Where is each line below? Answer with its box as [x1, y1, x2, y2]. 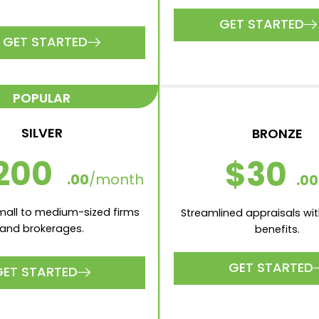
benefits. [255, 222, 300, 237]
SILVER [21, 124, 63, 142]
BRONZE [252, 125, 303, 143]
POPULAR [13, 89, 70, 107]
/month [89, 169, 145, 189]
